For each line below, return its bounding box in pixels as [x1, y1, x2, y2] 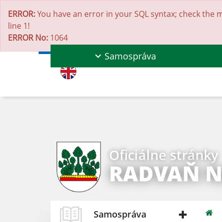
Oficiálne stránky [109, 145, 218, 164]
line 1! [8, 20, 30, 31]
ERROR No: [8, 32, 48, 43]
